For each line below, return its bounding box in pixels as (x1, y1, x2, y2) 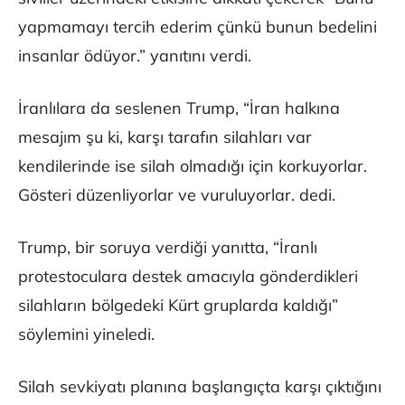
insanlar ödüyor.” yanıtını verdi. (18, 44, 251, 66)
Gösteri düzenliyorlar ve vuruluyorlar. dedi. (18, 184, 335, 205)
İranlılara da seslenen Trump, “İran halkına (18, 97, 340, 118)
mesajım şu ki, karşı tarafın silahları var (18, 126, 312, 147)
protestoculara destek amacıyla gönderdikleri (18, 265, 358, 287)
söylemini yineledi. (18, 323, 155, 344)
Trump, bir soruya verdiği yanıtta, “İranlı (18, 236, 317, 258)
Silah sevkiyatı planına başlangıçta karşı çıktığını (18, 375, 381, 397)
